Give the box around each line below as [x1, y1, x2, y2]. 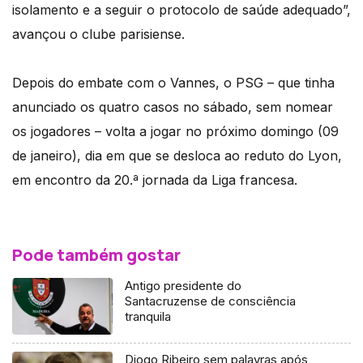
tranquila [125, 309, 172, 325]
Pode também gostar [12, 244, 181, 267]
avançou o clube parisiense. [12, 26, 185, 43]
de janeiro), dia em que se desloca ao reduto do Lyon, [12, 147, 342, 164]
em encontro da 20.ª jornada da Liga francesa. [12, 172, 297, 189]
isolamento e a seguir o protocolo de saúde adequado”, [12, 2, 351, 19]
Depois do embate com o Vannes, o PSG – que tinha [12, 75, 335, 92]
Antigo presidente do [125, 278, 242, 294]
